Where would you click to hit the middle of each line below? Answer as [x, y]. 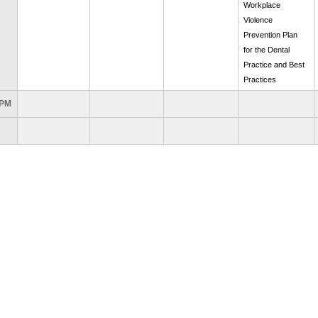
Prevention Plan [270, 35]
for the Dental [267, 50]
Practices [260, 79]
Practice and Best [274, 65]
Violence [258, 20]
